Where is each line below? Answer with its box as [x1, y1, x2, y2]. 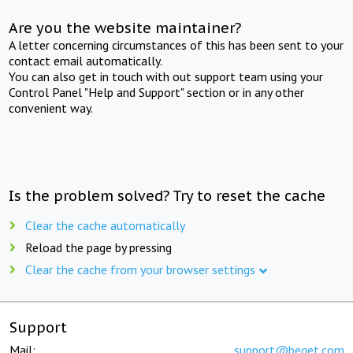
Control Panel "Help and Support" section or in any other [9, 84, 305, 100]
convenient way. [9, 99, 94, 116]
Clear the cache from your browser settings [25, 261, 255, 277]
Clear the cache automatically [25, 217, 185, 233]
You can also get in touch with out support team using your [9, 68, 324, 84]
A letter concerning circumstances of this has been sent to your [9, 36, 344, 53]
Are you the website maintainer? [9, 18, 242, 37]
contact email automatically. [9, 52, 163, 69]
